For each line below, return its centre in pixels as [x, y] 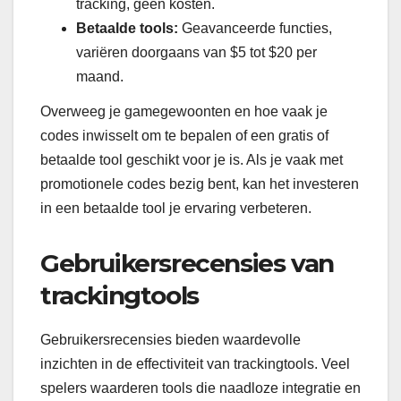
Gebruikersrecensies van [187, 264]
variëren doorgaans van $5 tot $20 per [196, 52]
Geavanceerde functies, [255, 28]
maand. [100, 76]
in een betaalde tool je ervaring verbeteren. [176, 209]
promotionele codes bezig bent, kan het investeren [200, 184]
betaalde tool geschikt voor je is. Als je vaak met [192, 160]
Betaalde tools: [127, 28]
